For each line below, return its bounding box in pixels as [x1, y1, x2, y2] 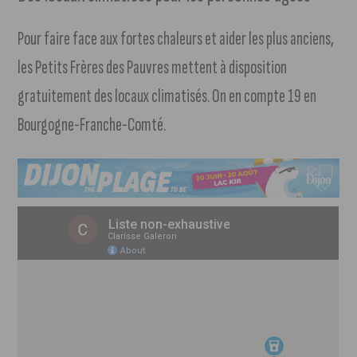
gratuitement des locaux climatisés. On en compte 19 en [18, 84, 317, 108]
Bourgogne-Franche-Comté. [18, 113, 167, 137]
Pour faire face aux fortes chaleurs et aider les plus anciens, [18, 27, 335, 51]
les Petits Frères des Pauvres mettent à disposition [18, 56, 288, 80]
